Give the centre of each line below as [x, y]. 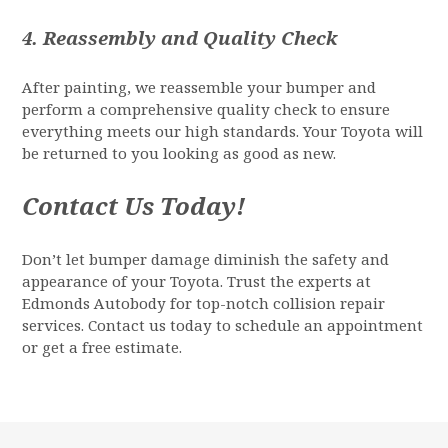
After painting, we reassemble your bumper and [199, 88]
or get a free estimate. [102, 348]
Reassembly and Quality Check [190, 38]
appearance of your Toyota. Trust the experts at [197, 282]
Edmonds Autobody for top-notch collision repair [204, 304]
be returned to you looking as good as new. [179, 154]
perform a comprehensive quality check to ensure [206, 110]
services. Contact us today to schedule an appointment [223, 326]
